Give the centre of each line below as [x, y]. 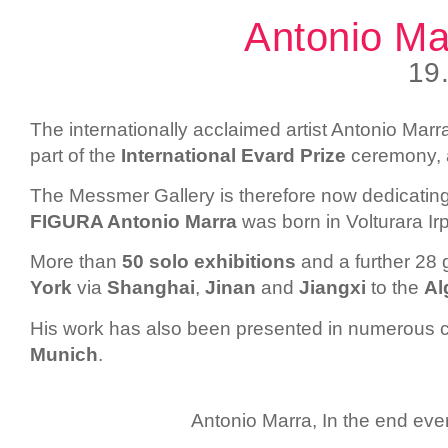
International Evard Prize [231, 155]
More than [76, 262]
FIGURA [68, 221]
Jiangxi [332, 288]
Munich [64, 354]
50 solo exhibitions [209, 262]
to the [395, 288]
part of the [73, 155]
